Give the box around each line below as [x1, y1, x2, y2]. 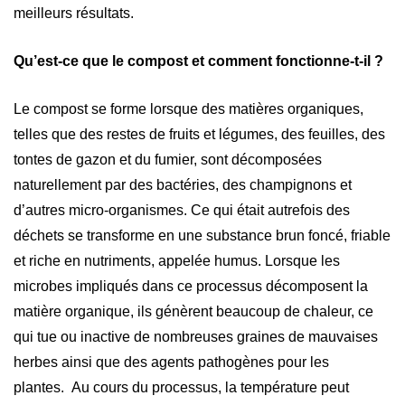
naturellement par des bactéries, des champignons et [14, 176, 352, 193]
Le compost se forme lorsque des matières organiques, [14, 100, 363, 117]
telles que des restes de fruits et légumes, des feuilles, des [14, 126, 385, 142]
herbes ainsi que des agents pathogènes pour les [14, 353, 329, 370]
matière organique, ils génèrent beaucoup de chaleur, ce [14, 303, 373, 319]
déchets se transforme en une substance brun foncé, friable [14, 227, 391, 243]
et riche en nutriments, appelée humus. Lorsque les [14, 252, 340, 268]
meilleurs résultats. [14, 5, 134, 21]
